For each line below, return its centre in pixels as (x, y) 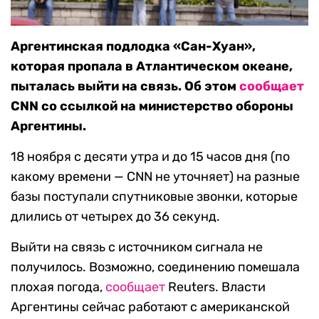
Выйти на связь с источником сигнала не (137, 247)
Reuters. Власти (215, 287)
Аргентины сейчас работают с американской (150, 307)
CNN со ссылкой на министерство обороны (152, 106)
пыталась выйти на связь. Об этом (125, 87)
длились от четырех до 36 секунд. (115, 217)
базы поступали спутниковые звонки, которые (154, 197)
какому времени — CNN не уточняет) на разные (155, 177)
